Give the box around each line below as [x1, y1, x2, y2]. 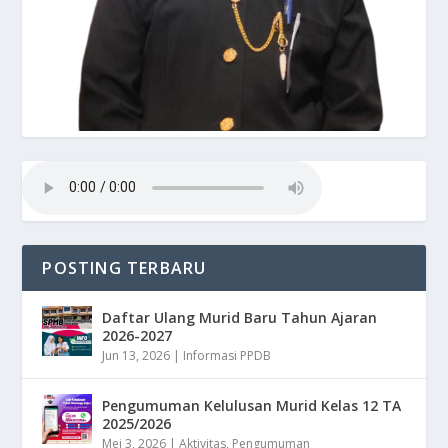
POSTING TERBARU [42, 256, 207, 279]
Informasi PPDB [183, 346, 272, 364]
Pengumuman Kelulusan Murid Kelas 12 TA [102, 395, 402, 415]
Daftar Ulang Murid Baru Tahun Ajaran [102, 307, 378, 327]
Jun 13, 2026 [102, 346, 171, 364]
